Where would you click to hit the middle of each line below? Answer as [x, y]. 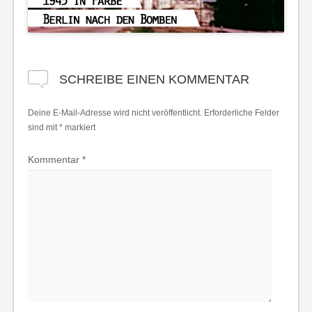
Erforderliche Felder [242, 112]
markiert [79, 127]
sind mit [44, 127]
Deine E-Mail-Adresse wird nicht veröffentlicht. [115, 112]
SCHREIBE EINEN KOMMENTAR [154, 79]
